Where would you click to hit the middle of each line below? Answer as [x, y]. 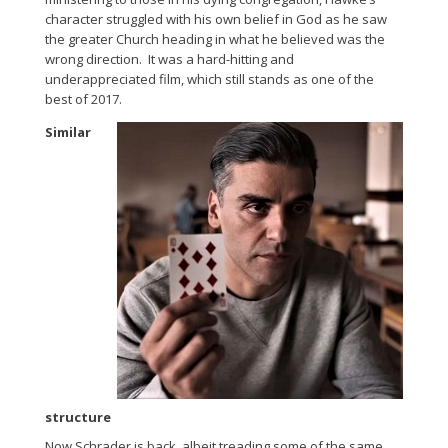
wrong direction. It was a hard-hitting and [169, 59]
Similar [68, 132]
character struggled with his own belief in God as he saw [216, 19]
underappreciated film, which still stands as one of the [209, 79]
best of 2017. [83, 99]
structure [78, 417]
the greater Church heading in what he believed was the [215, 39]
